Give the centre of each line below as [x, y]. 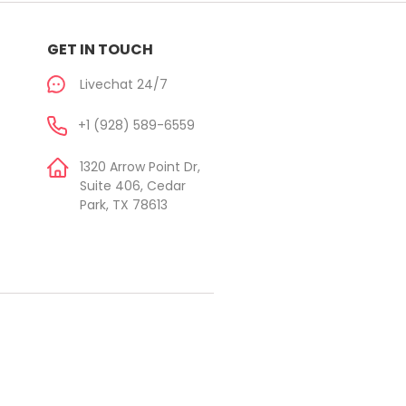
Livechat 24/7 [124, 84]
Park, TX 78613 [124, 205]
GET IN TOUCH [100, 49]
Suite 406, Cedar [133, 186]
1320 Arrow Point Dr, [140, 167]
